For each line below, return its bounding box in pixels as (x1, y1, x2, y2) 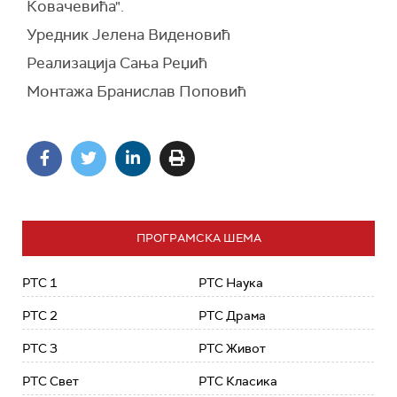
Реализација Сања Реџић (27, 53, 207, 74)
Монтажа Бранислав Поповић (27, 82, 246, 102)
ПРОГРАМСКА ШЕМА (136, 230, 261, 245)
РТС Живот (198, 339, 266, 356)
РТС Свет (22, 372, 79, 389)
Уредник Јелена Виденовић (27, 24, 230, 44)
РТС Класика (198, 372, 277, 389)
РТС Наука (198, 274, 263, 291)
